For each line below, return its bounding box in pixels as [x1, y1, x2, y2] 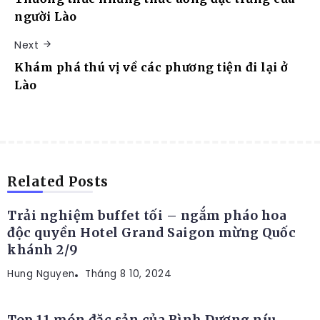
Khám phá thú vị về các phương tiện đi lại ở [14, 59, 289, 74]
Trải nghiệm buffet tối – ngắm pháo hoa [7, 207, 286, 224]
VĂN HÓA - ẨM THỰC [27, 266, 126, 279]
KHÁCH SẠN [27, 162, 82, 175]
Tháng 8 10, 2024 [85, 266, 171, 281]
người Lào [14, 9, 77, 24]
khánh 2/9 [7, 241, 79, 258]
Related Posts [7, 172, 109, 190]
